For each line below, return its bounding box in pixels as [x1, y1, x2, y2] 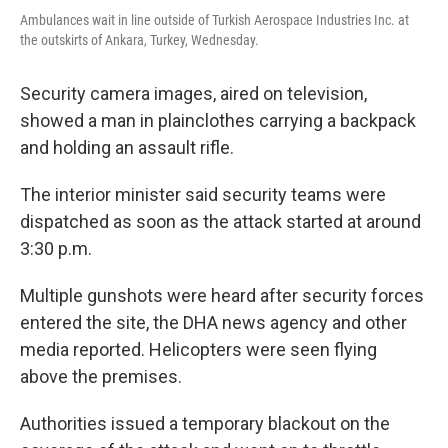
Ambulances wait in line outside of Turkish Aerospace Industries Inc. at [20, 12, 409, 28]
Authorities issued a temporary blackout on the [20, 413, 390, 434]
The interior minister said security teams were [20, 184, 386, 205]
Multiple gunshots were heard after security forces [20, 285, 424, 306]
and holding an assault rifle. [20, 137, 234, 158]
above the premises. [20, 366, 182, 387]
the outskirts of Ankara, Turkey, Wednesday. [20, 32, 259, 48]
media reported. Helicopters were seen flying [20, 339, 377, 360]
